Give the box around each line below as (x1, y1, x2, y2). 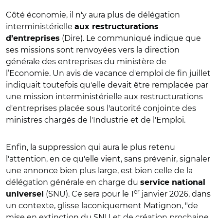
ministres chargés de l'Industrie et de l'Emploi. (6, 115, 187, 125)
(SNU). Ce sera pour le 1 (44, 189, 134, 199)
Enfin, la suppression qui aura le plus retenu (6, 142, 175, 152)
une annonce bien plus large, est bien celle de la (6, 165, 193, 175)
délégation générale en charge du (6, 177, 140, 187)
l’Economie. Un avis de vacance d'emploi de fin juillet (6, 68, 211, 78)
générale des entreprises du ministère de (6, 56, 166, 66)
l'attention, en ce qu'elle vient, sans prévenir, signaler (6, 154, 210, 163)
